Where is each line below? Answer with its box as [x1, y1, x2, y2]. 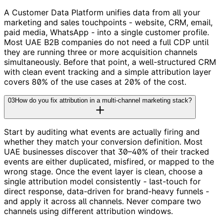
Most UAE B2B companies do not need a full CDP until [4, 37, 209, 47]
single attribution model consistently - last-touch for [4, 176, 201, 186]
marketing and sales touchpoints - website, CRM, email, [4, 17, 213, 27]
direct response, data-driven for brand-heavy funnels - [4, 186, 209, 196]
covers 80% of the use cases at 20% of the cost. [4, 76, 186, 87]
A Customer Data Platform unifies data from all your [4, 7, 200, 17]
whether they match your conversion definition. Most [4, 136, 203, 147]
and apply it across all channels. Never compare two [4, 196, 201, 206]
